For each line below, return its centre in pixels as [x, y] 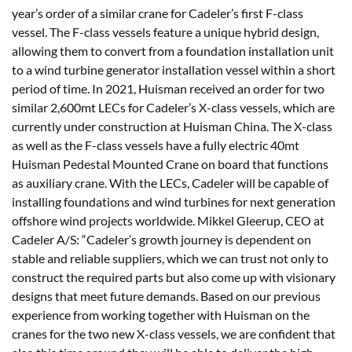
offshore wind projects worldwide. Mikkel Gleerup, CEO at [168, 220]
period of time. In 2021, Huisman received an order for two [168, 88]
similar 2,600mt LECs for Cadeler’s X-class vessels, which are [173, 107]
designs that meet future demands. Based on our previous [166, 296]
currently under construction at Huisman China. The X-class [172, 126]
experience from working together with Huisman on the [161, 315]
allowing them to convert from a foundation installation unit [173, 51]
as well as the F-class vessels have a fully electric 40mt [156, 145]
